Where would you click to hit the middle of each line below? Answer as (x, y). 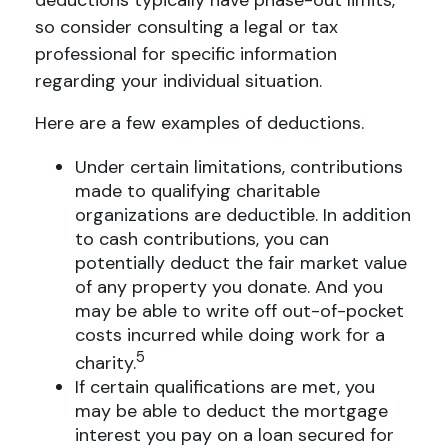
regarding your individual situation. (178, 81)
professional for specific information (186, 54)
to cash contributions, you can (202, 239)
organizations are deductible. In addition (243, 215)
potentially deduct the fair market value (241, 263)
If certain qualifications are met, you (225, 387)
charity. (105, 363)
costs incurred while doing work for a (230, 335)
